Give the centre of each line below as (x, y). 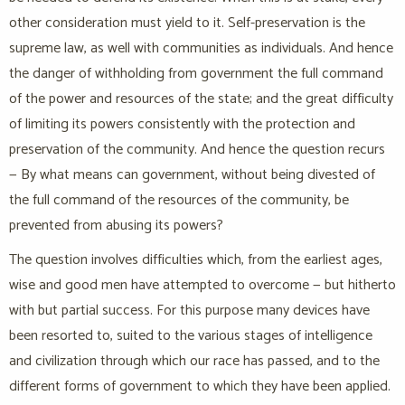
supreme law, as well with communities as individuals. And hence (201, 49)
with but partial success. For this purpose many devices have (189, 311)
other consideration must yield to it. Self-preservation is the (187, 24)
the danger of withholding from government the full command (196, 74)
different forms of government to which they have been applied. (200, 387)
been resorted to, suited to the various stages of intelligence (191, 336)
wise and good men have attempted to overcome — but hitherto (202, 286)
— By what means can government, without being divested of (192, 175)
